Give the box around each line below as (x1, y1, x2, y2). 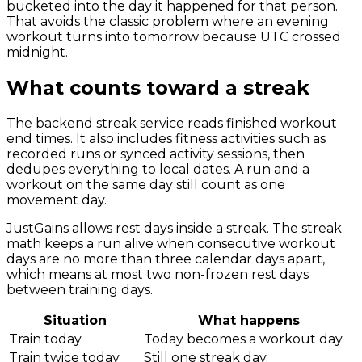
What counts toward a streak (6, 75, 309, 99)
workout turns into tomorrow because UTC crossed (6, 28, 341, 44)
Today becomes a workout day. (144, 330, 344, 347)
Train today (9, 330, 82, 347)
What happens (197, 312, 300, 328)
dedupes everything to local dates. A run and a (6, 161, 309, 177)
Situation (43, 312, 107, 328)
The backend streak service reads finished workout (6, 115, 337, 131)
